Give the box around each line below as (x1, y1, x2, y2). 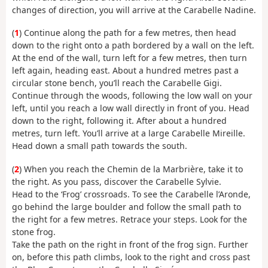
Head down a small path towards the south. (12, 140, 187, 152)
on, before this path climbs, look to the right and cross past (12, 251, 250, 263)
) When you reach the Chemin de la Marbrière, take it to (19, 163, 243, 175)
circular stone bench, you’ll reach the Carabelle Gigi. (12, 77, 222, 89)
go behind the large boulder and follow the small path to (12, 200, 241, 212)
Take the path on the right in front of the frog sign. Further (12, 238, 248, 250)
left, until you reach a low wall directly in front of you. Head (12, 102, 249, 114)
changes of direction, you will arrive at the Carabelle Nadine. (12, 4, 256, 16)
